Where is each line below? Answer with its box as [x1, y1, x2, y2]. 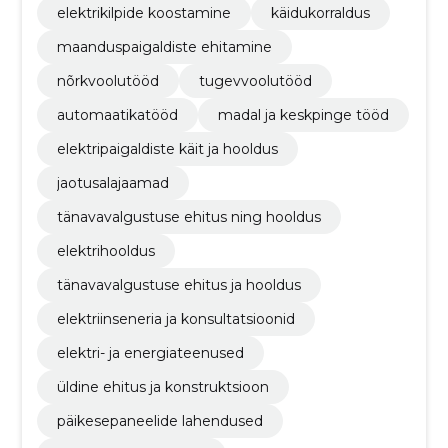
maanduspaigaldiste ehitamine [56, 38, 272, 56]
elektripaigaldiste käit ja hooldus [56, 140, 278, 158]
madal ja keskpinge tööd [217, 106, 389, 124]
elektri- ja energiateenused [56, 344, 244, 362]
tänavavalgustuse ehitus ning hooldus [56, 208, 321, 226]
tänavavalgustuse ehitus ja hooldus [56, 276, 301, 294]
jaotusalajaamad [56, 174, 169, 192]
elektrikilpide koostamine [56, 4, 231, 22]
